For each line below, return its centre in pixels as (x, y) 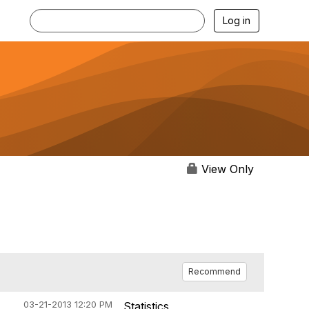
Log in (237, 20)
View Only (226, 169)
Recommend (215, 271)
